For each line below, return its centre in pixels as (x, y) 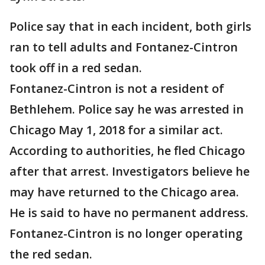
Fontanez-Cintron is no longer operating (126, 233)
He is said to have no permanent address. (129, 213)
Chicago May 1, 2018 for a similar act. (116, 130)
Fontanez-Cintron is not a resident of (117, 88)
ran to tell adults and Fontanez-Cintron (124, 47)
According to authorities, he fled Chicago (127, 151)
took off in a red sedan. (76, 68)
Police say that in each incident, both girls (130, 26)
